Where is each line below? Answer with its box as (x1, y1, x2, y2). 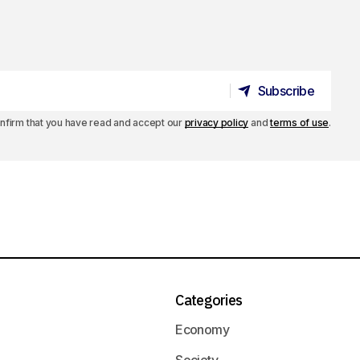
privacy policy (184, 117, 249, 129)
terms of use (270, 117, 329, 129)
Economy (175, 321, 229, 337)
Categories (175, 291, 243, 309)
